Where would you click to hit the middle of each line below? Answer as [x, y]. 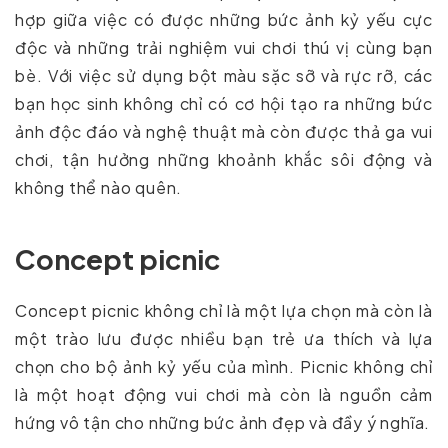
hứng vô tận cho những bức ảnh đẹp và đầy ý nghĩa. [223, 422]
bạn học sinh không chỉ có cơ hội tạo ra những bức [224, 103]
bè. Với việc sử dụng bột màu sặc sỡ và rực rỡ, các [224, 75]
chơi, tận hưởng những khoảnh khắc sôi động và [224, 159]
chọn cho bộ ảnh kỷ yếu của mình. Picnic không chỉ [224, 366]
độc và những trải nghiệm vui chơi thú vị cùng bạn [224, 47]
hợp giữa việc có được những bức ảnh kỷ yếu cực [224, 19]
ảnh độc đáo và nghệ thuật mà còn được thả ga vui [224, 131]
